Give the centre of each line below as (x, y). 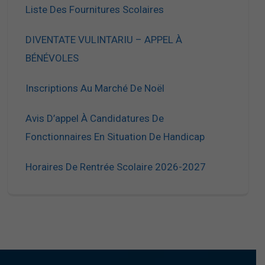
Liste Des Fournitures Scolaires (95, 9)
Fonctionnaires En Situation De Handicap (115, 137)
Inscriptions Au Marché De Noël (95, 88)
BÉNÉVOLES (52, 58)
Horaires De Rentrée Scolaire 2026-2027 (116, 167)
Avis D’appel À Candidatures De (95, 118)
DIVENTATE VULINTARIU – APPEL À (104, 40)
